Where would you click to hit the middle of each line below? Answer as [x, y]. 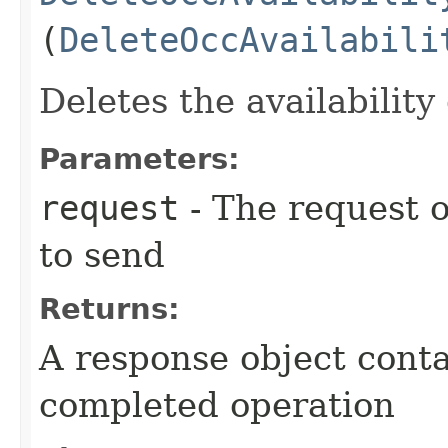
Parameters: [139, 158]
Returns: [109, 308]
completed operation [217, 404]
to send [102, 254]
